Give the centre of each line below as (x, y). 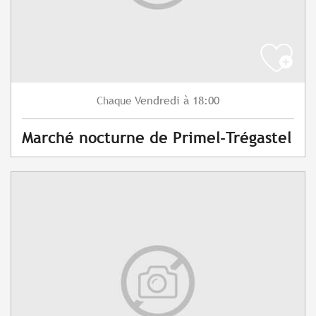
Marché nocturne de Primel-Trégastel (157, 138)
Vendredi (157, 101)
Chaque (114, 101)
